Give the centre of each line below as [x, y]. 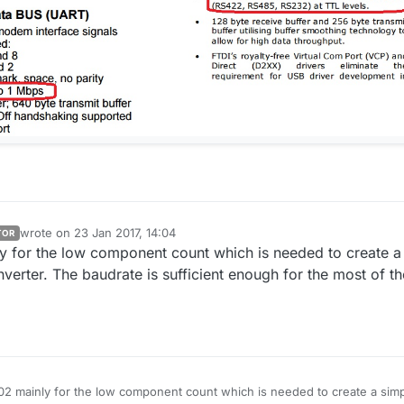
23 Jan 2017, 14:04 [125, 233]
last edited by [56, 240]
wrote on [47, 233]
